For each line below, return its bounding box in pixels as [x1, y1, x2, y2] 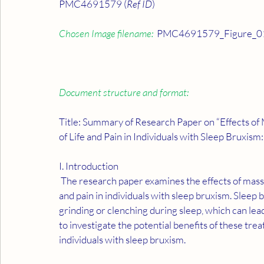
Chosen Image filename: [59, 27, 153, 39]
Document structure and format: [59, 86, 189, 98]
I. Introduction [59, 160, 118, 172]
